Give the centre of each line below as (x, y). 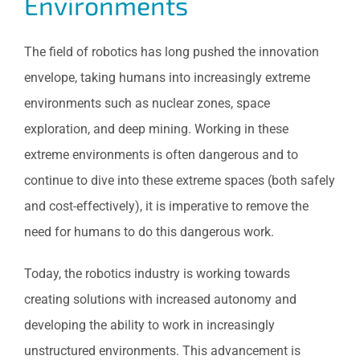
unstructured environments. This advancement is (162, 350)
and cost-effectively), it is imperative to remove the (166, 206)
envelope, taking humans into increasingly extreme (167, 77)
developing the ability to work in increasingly (149, 325)
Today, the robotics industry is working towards (157, 273)
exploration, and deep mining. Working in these (156, 129)
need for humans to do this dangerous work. (149, 231)
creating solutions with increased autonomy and (160, 299)
